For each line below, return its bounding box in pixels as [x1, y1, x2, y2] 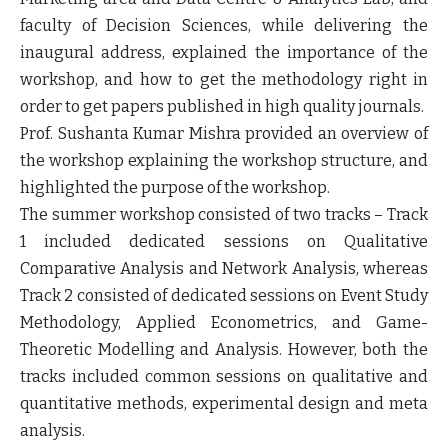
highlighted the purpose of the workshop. [20, 177, 330, 197]
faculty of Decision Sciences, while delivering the [20, 15, 428, 35]
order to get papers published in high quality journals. [20, 96, 424, 116]
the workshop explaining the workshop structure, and [20, 150, 428, 170]
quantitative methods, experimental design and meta [20, 393, 428, 413]
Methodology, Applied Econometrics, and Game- [20, 312, 428, 332]
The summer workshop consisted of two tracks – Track [20, 204, 428, 224]
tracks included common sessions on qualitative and [20, 366, 428, 386]
